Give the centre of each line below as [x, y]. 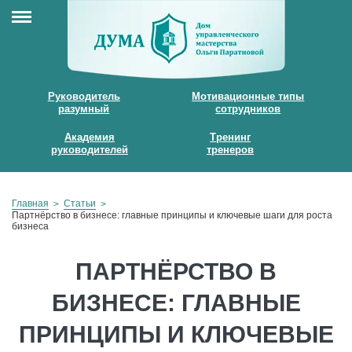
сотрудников [248, 109]
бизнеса [30, 226]
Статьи [80, 203]
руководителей [90, 150]
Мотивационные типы [248, 96]
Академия [90, 137]
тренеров [230, 150]
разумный [84, 109]
